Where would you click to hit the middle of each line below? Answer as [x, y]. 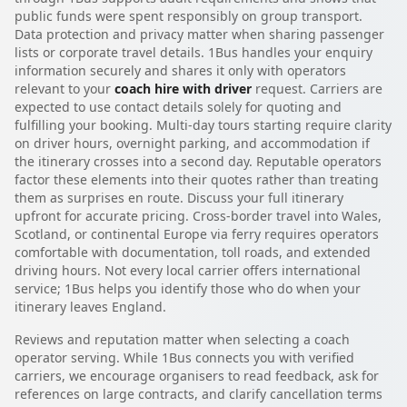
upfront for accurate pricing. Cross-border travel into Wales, [198, 215]
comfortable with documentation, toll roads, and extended [193, 252]
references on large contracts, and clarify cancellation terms [199, 393]
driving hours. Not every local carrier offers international [188, 270]
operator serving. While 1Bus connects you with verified [184, 357]
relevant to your [65, 88]
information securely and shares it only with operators [180, 70]
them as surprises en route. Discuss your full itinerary [179, 197]
